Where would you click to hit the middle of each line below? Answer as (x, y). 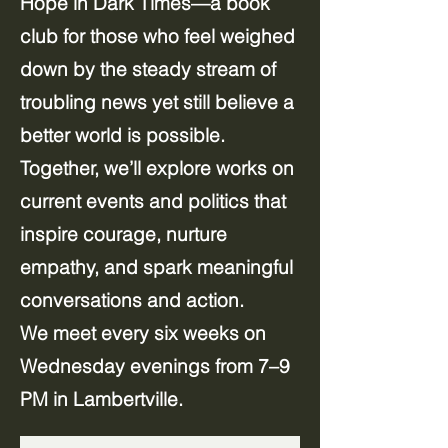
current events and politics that (153, 201)
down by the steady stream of (148, 69)
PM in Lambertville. (101, 399)
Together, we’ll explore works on (157, 168)
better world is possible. (122, 135)
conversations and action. (134, 300)
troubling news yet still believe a (157, 102)
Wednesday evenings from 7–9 (155, 366)
